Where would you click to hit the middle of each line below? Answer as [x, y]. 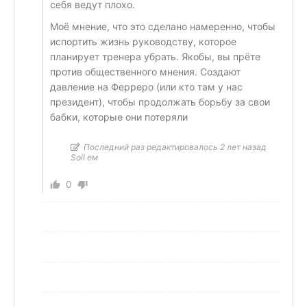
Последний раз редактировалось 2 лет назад [175, 147]
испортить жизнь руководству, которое [143, 41]
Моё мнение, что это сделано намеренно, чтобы [163, 26]
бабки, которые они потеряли [119, 117]
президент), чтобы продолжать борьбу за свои [160, 102]
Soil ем [84, 157]
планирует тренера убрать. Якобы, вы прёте [155, 57]
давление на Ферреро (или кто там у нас [146, 87]
